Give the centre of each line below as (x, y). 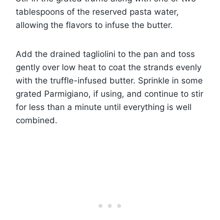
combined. (37, 120)
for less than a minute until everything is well (104, 107)
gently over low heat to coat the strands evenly (109, 67)
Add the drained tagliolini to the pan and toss (105, 54)
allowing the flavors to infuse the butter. (94, 25)
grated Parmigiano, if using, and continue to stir (110, 94)
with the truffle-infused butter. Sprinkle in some (109, 80)
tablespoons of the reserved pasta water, (97, 12)
